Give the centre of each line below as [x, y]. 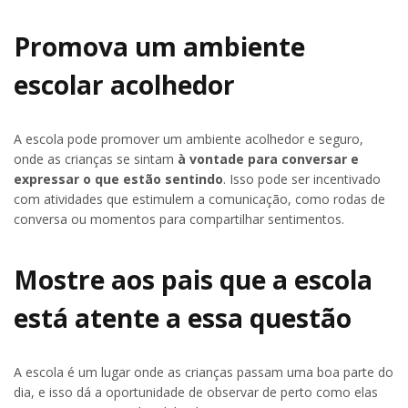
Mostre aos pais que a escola [193, 279]
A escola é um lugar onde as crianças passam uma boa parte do [204, 372]
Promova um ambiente [159, 47]
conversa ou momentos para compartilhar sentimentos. [179, 219]
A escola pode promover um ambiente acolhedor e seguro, [189, 139]
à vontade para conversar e [266, 159]
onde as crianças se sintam [94, 159]
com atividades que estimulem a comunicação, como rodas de [199, 199]
